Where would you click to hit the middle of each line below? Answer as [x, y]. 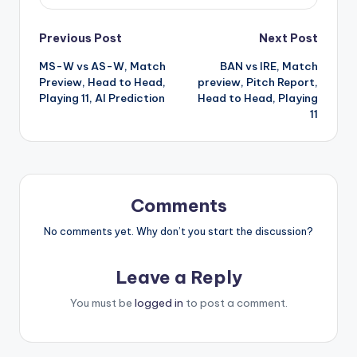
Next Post [288, 39]
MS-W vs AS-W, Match [102, 67]
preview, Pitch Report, [258, 82]
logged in [159, 302]
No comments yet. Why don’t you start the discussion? [178, 231]
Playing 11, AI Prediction [102, 98]
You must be [102, 302]
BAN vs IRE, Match [269, 67]
